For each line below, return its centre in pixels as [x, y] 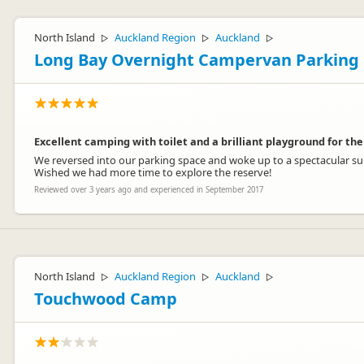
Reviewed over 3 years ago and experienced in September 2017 [149, 190]
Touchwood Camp [106, 299]
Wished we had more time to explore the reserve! [153, 172]
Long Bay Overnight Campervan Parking [197, 60]
